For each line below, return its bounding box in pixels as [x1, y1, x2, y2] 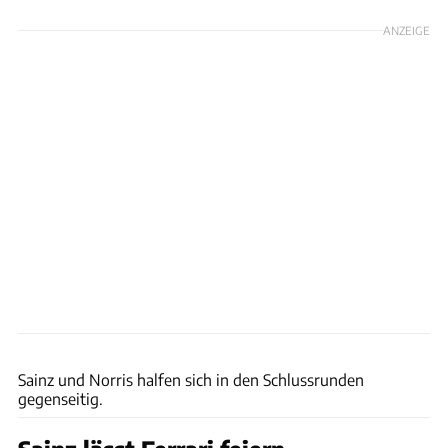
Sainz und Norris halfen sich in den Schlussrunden [18, 369, 364, 389]
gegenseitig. [18, 388, 103, 408]
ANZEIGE [383, 22, 430, 37]
